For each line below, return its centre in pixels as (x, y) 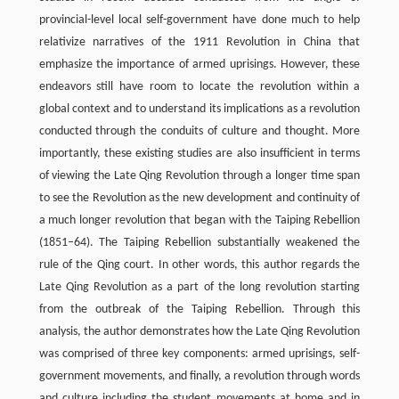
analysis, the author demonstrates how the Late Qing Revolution (199, 332)
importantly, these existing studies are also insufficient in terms (199, 154)
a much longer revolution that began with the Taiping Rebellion (199, 221)
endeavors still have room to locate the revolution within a (199, 87)
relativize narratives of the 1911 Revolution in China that (199, 43)
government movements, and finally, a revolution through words (199, 377)
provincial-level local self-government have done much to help (199, 20)
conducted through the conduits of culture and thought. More (199, 132)
